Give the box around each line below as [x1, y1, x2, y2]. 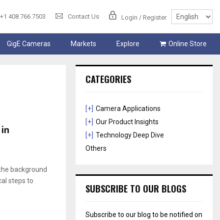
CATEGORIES [85, 73, 132, 86]
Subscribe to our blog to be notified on [85, 211, 203, 219]
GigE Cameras [6, 40, 51, 48]
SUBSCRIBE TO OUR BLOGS [85, 182, 187, 195]
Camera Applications [96, 105, 161, 113]
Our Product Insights [96, 118, 159, 126]
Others [85, 144, 107, 153]
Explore [116, 40, 139, 48]
